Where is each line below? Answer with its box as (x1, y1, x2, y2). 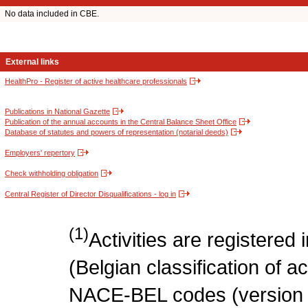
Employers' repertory (5, 148, 75, 157)
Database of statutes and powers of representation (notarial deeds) (5, 128, 228, 137)
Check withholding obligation (5, 169, 98, 178)
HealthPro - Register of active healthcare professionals (5, 77, 187, 86)
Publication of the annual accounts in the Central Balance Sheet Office (5, 118, 236, 126)
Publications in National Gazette (5, 107, 110, 116)
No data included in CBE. (5, 9, 99, 19)
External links (5, 57, 59, 67)
